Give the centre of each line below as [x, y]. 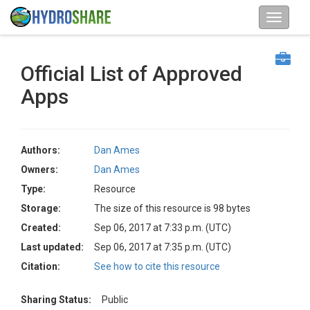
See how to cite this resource [157, 266]
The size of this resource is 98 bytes [172, 208]
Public [115, 300]
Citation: [40, 266]
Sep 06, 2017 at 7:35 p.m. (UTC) [163, 247]
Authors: [40, 150]
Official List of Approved [131, 74]
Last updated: [52, 247]
